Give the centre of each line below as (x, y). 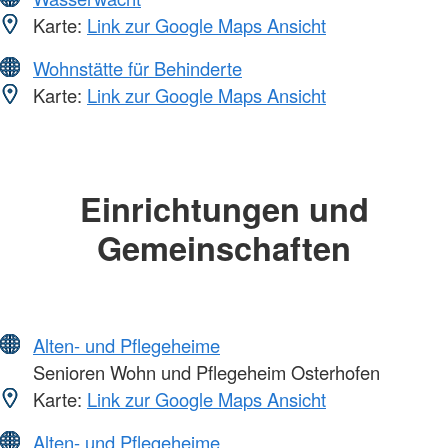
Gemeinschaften (224, 248)
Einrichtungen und (224, 209)
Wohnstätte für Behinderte (137, 68)
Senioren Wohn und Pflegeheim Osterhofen (204, 371)
